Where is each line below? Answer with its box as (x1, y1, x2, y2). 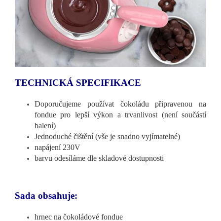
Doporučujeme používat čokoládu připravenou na (35, 99, 206, 108)
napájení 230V (35, 143, 80, 151)
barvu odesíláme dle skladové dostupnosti (35, 153, 164, 162)
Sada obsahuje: (15, 190, 77, 201)
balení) (35, 121, 56, 130)
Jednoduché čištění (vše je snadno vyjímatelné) (35, 132, 180, 141)
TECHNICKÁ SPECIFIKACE (15, 77, 141, 88)
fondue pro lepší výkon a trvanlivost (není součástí (35, 110, 206, 119)
